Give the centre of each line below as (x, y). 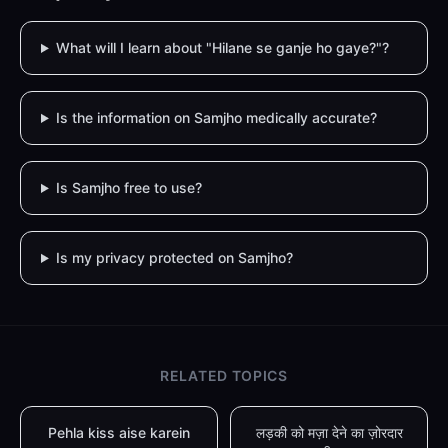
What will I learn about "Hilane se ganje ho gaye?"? (222, 47)
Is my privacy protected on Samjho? (174, 257)
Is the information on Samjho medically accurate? (216, 117)
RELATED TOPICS (224, 375)
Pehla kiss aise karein (119, 432)
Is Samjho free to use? (128, 187)
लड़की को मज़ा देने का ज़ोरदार (329, 432)
